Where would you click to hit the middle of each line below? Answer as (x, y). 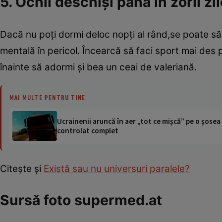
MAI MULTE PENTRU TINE (48, 97)
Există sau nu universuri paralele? (117, 168)
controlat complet (88, 130)
